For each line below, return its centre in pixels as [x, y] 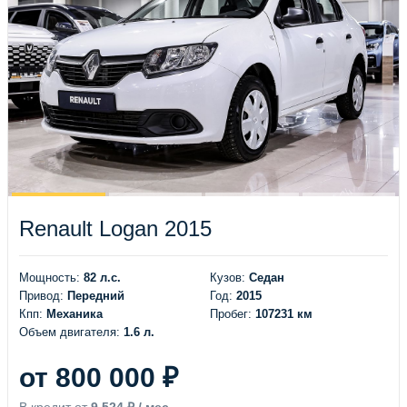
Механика [74, 314]
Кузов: [229, 278]
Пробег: [232, 314]
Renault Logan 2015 [115, 229]
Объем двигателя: [71, 333]
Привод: [43, 296]
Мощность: [51, 278]
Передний [96, 296]
